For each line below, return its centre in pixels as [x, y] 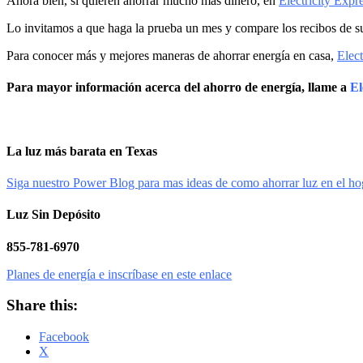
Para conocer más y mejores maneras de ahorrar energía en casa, [172, 56]
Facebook [64, 337]
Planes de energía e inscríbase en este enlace [119, 274]
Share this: [42, 305]
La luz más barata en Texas [82, 151]
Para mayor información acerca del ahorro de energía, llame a [178, 88]
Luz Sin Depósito [53, 215]
